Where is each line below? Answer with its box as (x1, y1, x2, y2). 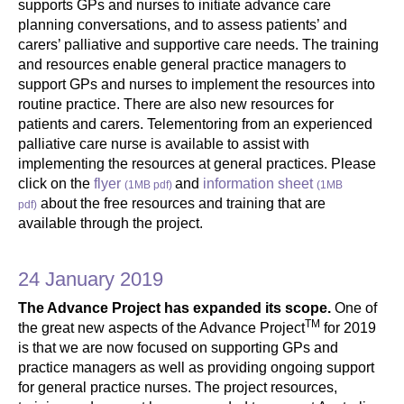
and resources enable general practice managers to (18, 56, 346, 72)
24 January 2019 (18, 267, 163, 290)
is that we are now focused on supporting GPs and (18, 339, 338, 355)
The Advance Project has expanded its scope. (18, 299, 331, 316)
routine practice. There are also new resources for (18, 96, 334, 112)
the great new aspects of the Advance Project (18, 319, 305, 335)
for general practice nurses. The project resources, (18, 379, 337, 395)
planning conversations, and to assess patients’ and (18, 16, 347, 32)
